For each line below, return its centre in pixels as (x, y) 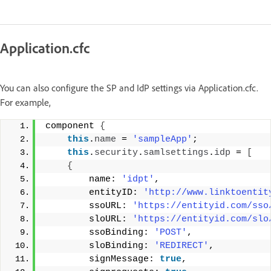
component (73, 126)
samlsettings (176, 152)
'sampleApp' (162, 139)
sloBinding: (100, 246)
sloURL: (89, 219)
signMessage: (103, 259)
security (116, 152)
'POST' (171, 232)
